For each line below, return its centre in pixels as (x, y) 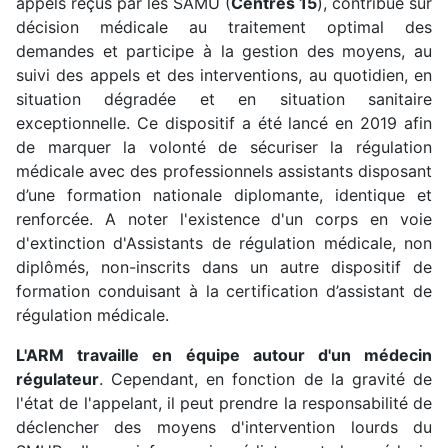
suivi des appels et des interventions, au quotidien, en (224, 74)
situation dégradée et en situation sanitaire (224, 98)
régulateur (57, 378)
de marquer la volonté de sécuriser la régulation (224, 146)
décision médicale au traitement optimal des (224, 26)
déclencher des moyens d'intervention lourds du (224, 426)
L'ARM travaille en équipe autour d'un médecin (224, 354)
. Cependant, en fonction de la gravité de (265, 378)
